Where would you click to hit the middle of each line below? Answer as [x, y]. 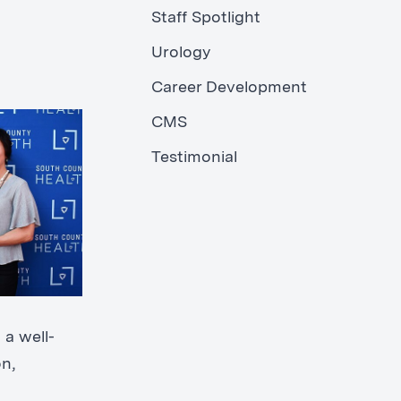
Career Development [229, 88]
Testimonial [194, 158]
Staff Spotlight [205, 18]
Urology [180, 53]
